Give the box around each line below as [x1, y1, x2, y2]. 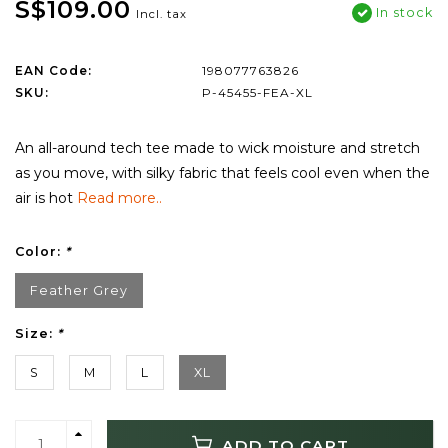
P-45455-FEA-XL [201, 85, 313, 101]
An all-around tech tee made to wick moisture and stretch [15, 139, 420, 158]
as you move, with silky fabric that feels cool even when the [15, 164, 430, 183]
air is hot [15, 189, 77, 208]
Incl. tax [136, 7, 187, 22]
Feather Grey [30, 283, 128, 299]
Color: [15, 244, 65, 260]
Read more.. [77, 189, 162, 208]
